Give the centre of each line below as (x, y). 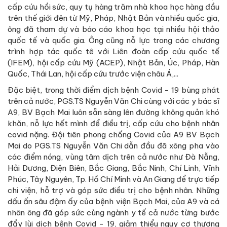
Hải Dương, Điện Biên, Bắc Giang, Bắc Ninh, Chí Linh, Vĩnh (113, 168)
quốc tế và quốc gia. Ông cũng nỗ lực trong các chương (113, 40)
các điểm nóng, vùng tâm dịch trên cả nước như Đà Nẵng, (113, 157)
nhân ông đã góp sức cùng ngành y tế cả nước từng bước (113, 212)
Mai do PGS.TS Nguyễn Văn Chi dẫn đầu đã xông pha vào (113, 145)
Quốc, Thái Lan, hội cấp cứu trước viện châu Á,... (93, 73)
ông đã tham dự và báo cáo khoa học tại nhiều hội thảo (113, 29)
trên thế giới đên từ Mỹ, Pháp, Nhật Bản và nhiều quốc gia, (113, 18)
